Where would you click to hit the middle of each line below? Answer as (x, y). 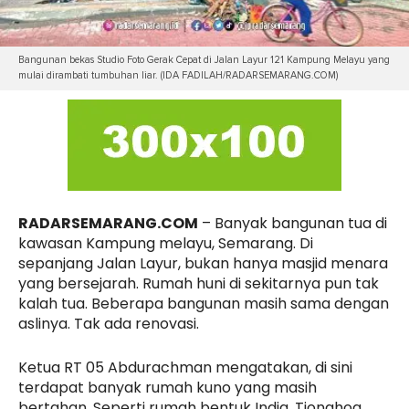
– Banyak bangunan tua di (293, 224)
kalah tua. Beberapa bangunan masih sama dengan (204, 304)
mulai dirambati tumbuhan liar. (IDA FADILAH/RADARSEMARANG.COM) (178, 76)
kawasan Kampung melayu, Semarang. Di (166, 244)
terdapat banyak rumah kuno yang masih (168, 388)
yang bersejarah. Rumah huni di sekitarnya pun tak (199, 284)
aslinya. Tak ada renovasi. (109, 324)
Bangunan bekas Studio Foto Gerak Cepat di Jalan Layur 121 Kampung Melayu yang (204, 60)
